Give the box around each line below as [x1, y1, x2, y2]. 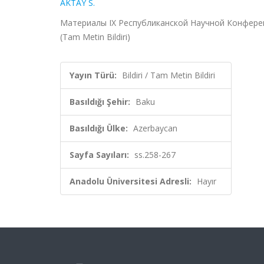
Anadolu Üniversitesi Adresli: [70, 176, 192, 187]
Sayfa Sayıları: [70, 149, 129, 160]
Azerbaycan [133, 123, 177, 134]
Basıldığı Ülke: [70, 123, 128, 134]
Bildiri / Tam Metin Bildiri [122, 70, 215, 81]
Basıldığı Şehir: [70, 96, 130, 107]
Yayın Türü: [70, 70, 117, 81]
